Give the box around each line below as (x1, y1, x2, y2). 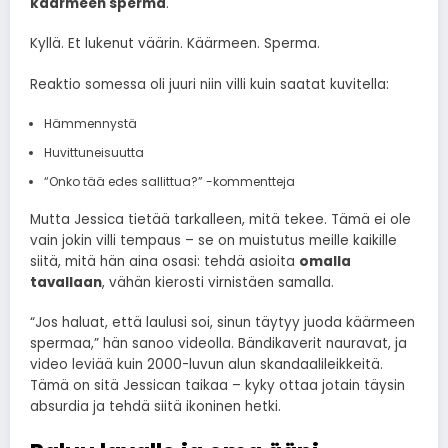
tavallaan (30, 272, 102, 292)
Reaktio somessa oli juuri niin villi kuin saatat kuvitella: (30, 74, 389, 94)
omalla (299, 251, 351, 271)
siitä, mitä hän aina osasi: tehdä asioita (30, 251, 299, 271)
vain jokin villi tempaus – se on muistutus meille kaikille (30, 230, 397, 250)
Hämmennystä (43, 114, 137, 132)
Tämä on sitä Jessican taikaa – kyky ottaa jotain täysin (30, 375, 405, 395)
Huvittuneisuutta (43, 143, 144, 161)
